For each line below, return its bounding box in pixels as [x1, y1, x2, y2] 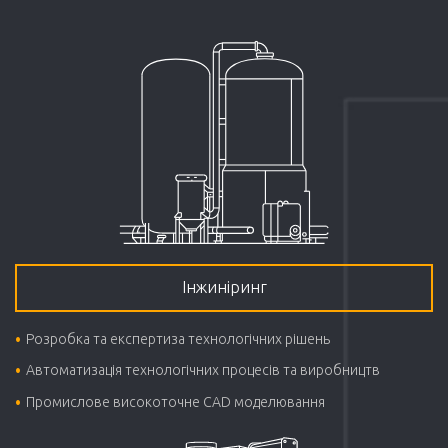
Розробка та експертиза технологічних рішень [26, 331, 331, 348]
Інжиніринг [181, 278, 267, 297]
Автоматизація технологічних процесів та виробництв [26, 362, 381, 379]
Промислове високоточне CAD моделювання [26, 393, 326, 410]
